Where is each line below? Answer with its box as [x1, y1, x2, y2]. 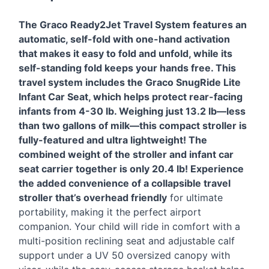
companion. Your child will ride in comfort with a [19, 220, 240, 232]
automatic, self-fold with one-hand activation [19, 32, 230, 45]
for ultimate [167, 191, 223, 204]
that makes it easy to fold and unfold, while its [19, 47, 232, 59]
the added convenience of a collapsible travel [19, 177, 231, 189]
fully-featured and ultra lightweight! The [19, 133, 207, 146]
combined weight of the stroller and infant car [19, 148, 234, 160]
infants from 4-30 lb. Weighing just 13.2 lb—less [19, 104, 246, 117]
